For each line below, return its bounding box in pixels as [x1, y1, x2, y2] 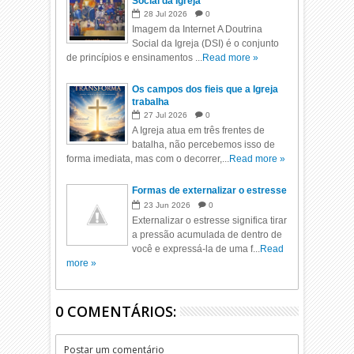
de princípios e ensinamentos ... [66, 52, 203, 63]
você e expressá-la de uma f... [132, 243, 261, 254]
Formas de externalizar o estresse [132, 185, 288, 196]
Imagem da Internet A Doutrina [132, 24, 263, 35]
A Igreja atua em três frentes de [132, 125, 265, 136]
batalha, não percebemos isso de [132, 139, 276, 150]
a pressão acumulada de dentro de [132, 229, 283, 240]
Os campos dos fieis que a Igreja [132, 84, 279, 95]
